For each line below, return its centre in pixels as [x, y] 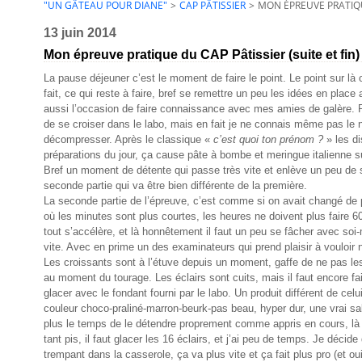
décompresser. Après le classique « [128, 139]
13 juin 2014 [80, 33]
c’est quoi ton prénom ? [268, 139]
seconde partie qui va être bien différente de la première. [175, 185]
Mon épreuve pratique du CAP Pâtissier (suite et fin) [202, 55]
